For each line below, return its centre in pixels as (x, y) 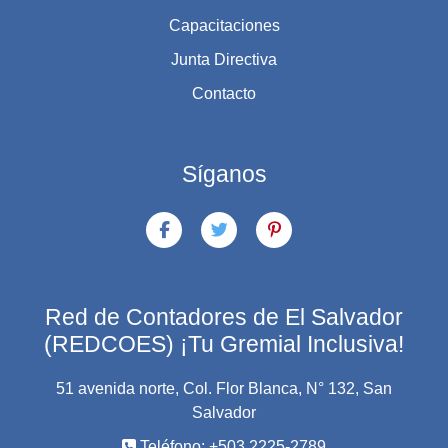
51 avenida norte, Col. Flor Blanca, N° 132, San (224, 388)
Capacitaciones (224, 25)
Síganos (224, 173)
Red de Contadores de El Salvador (224, 316)
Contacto (224, 93)
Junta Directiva (224, 59)
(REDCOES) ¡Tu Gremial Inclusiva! (224, 343)
